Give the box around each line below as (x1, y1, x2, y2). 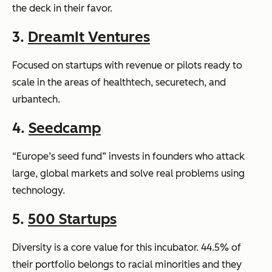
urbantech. (12, 93, 60, 105)
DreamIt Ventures (28, 28, 150, 46)
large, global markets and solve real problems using (12, 168, 245, 179)
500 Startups (28, 210, 117, 228)
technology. (12, 185, 65, 196)
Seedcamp (29, 119, 101, 137)
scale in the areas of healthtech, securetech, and (12, 76, 226, 88)
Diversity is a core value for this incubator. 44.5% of (12, 242, 241, 253)
